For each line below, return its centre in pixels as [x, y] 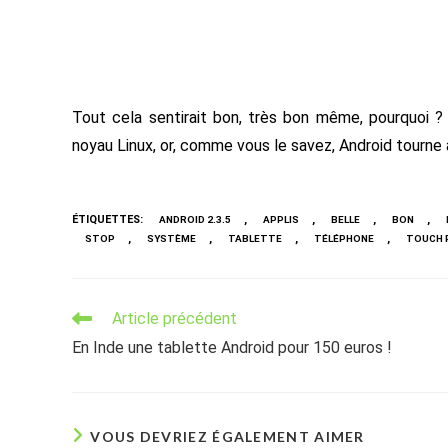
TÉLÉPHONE [344, 238]
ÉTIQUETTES [106, 219]
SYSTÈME [171, 238]
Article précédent [174, 318]
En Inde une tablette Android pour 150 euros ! [232, 347]
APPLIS [281, 219]
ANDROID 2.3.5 [195, 219]
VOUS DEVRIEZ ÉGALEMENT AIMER [227, 436]
